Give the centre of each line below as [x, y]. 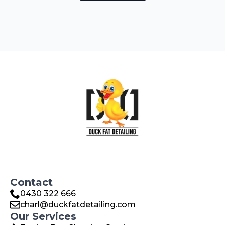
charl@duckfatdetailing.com [78, 204]
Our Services [43, 216]
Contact [31, 182]
